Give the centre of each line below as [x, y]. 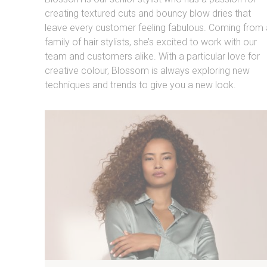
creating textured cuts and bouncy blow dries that [148, 14]
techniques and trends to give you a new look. [140, 85]
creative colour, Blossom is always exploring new [147, 71]
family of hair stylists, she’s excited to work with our [150, 42]
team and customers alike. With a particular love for [152, 57]
